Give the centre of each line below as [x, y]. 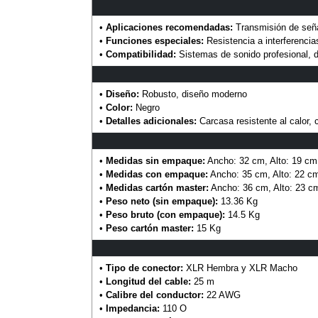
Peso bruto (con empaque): [165, 215]
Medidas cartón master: [157, 188]
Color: [119, 108]
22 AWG [222, 295]
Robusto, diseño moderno [193, 94]
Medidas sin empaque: [155, 161]
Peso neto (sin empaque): [161, 202]
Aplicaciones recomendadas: [169, 28]
